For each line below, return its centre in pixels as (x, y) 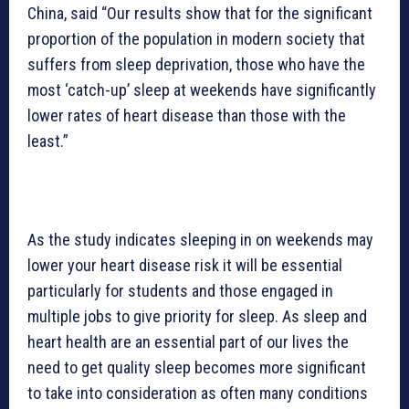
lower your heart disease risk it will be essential (185, 266)
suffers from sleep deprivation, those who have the (196, 65)
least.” (48, 142)
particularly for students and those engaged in (180, 291)
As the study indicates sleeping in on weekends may (200, 240)
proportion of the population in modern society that (196, 39)
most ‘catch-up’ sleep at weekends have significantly (202, 90)
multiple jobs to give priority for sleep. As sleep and (197, 317)
